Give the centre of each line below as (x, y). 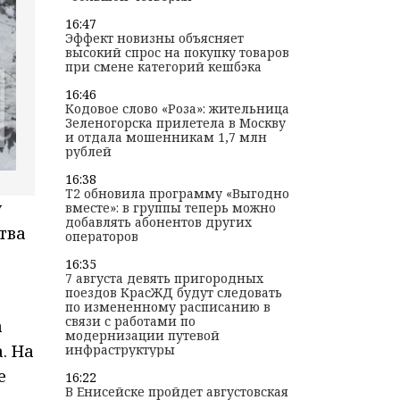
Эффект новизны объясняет (154, 38)
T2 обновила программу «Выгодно (177, 194)
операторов (101, 237)
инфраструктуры (120, 350)
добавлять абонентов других (158, 222)
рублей (88, 152)
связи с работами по (130, 321)
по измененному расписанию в (167, 307)
